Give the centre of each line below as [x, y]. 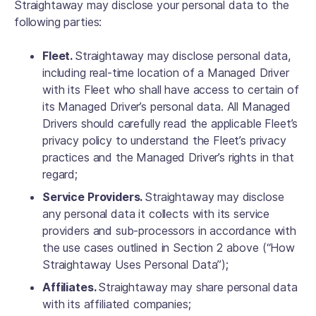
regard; [62, 174]
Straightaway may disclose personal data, [182, 56]
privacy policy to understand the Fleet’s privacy [164, 140]
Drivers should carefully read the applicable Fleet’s [170, 123]
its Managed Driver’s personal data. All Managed [166, 107]
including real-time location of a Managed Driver [166, 73]
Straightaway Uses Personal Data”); [137, 265]
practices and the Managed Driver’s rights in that [168, 157]
